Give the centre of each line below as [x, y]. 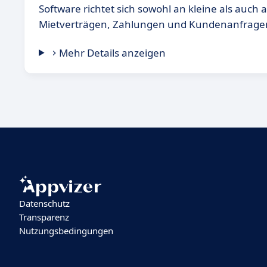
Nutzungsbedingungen [66, 231]
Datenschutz [44, 204]
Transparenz [44, 217]
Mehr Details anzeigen [113, 53]
